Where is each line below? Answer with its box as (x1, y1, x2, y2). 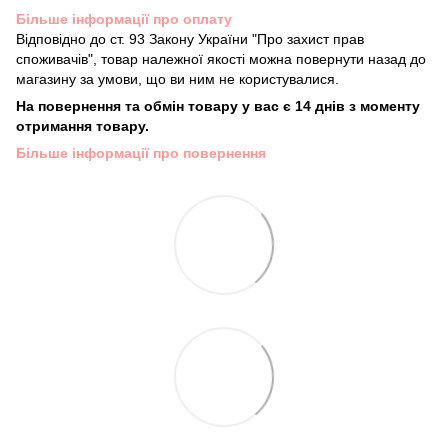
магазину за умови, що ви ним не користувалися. (16, 71, 343, 88)
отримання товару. (16, 118, 149, 135)
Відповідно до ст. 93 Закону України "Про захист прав (16, 31, 364, 48)
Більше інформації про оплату (16, 11, 232, 28)
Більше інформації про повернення (16, 145, 266, 162)
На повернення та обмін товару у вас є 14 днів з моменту (16, 98, 420, 115)
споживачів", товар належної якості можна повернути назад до (16, 51, 426, 68)
